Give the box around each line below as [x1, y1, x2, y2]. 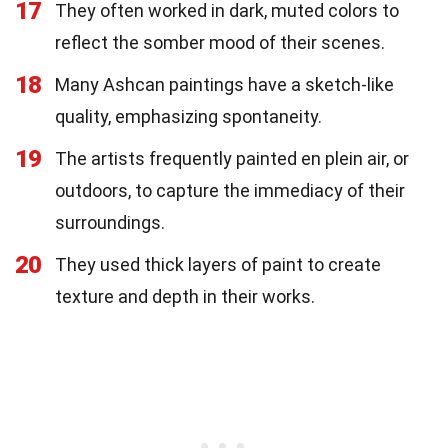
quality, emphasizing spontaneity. [55, 106, 322, 128]
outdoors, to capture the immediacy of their [55, 180, 405, 202]
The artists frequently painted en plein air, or [55, 148, 409, 170]
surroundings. [55, 212, 165, 234]
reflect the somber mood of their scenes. [55, 32, 385, 54]
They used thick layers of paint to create [55, 254, 381, 276]
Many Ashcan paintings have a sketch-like [55, 74, 394, 96]
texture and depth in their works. [55, 286, 315, 308]
